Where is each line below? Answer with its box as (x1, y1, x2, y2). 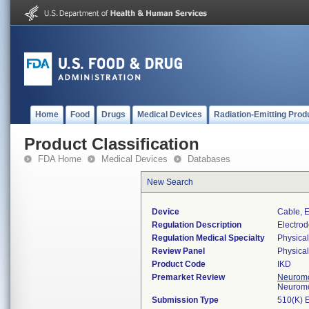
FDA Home (38, 154, 81, 164)
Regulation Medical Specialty (152, 233, 265, 243)
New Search (147, 177, 193, 187)
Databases (188, 154, 230, 164)
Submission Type (152, 295, 219, 305)
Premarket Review (152, 272, 225, 282)
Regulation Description (152, 220, 241, 230)
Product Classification (24, 134, 199, 153)
